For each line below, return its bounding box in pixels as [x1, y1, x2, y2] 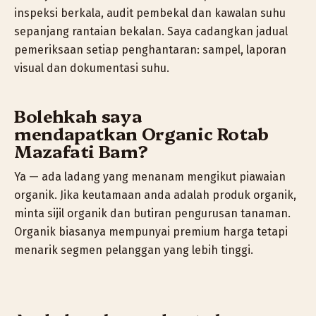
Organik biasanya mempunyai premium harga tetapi [14, 224, 288, 238]
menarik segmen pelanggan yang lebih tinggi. [14, 243, 253, 257]
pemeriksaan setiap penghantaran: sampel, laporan [14, 42, 286, 56]
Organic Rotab [141, 121, 269, 145]
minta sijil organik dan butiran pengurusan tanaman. [14, 206, 291, 220]
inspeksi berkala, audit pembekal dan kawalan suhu [14, 6, 286, 20]
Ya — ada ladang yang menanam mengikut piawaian [14, 169, 286, 183]
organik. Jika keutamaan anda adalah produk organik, [14, 188, 296, 202]
